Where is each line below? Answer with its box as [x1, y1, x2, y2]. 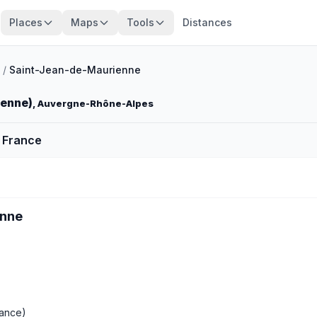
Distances [182, 16, 232, 28]
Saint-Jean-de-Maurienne [9, 64, 141, 76]
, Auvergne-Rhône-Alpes [33, 98, 154, 109]
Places [8, 16, 42, 28]
